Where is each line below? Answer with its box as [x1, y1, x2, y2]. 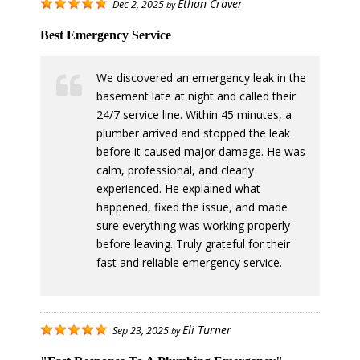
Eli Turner [182, 322, 231, 338]
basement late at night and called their [96, 88, 296, 104]
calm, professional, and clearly [96, 162, 254, 178]
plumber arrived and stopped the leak [96, 125, 290, 141]
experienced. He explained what [96, 181, 260, 197]
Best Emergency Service [40, 28, 171, 43]
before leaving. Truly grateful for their [96, 236, 290, 252]
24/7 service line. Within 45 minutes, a [96, 107, 292, 123]
